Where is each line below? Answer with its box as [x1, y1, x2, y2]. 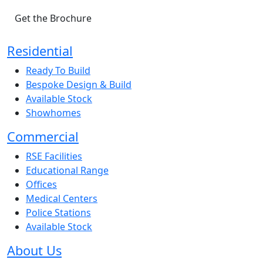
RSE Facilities [26, 149, 82, 163]
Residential [7, 42, 73, 59]
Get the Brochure [15, 11, 92, 25]
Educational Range [26, 163, 109, 177]
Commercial [7, 127, 79, 145]
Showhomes [26, 106, 81, 119]
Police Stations [26, 205, 91, 219]
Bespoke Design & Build [26, 77, 131, 91]
